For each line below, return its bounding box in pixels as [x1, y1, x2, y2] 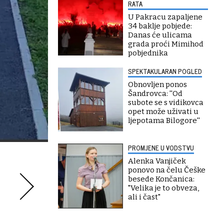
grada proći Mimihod [128, 39, 203, 48]
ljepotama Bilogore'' [128, 116, 200, 125]
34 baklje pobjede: [128, 21, 192, 30]
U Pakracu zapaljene [128, 12, 202, 21]
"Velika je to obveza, [128, 183, 199, 192]
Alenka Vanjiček [128, 156, 186, 165]
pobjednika [128, 48, 168, 57]
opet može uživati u [128, 107, 198, 116]
